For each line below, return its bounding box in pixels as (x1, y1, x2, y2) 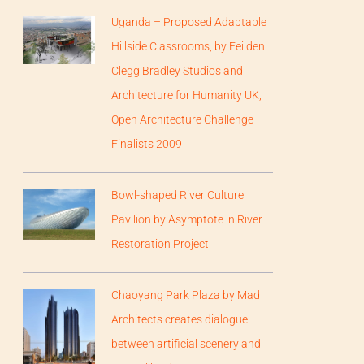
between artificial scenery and (111, 336, 262, 350)
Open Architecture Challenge (111, 112, 254, 126)
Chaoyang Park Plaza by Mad (111, 288, 261, 301)
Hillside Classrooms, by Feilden (111, 39, 266, 53)
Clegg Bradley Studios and (111, 63, 244, 77)
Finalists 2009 (111, 136, 183, 150)
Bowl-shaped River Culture (111, 188, 245, 201)
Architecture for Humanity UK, (111, 88, 262, 102)
